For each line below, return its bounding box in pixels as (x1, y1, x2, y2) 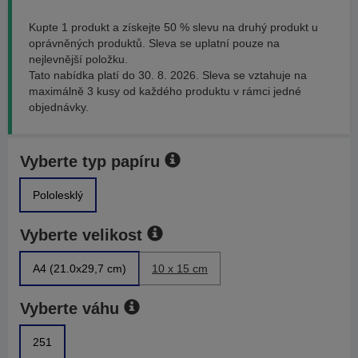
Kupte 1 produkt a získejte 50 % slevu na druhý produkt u (29, 21, 318, 34)
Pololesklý (33, 189, 83, 201)
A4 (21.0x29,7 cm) (33, 262, 126, 275)
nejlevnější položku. (29, 53, 128, 66)
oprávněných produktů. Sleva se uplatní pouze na (29, 37, 280, 50)
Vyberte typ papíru (20, 153, 160, 170)
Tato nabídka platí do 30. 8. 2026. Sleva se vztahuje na (29, 69, 307, 82)
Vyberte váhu (20, 300, 119, 317)
